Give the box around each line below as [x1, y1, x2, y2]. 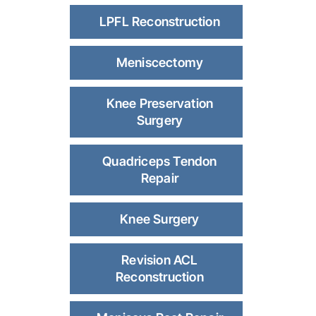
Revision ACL [121, 253, 198, 268]
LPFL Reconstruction [99, 14, 220, 30]
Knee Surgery [120, 212, 200, 227]
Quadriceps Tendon [102, 154, 217, 169]
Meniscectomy [116, 55, 204, 71]
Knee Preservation [106, 96, 214, 111]
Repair [140, 171, 179, 186]
